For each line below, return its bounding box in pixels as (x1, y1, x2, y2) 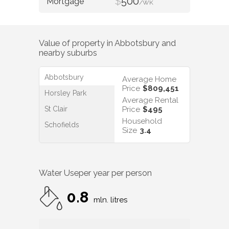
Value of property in (39, 38, 114, 49)
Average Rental (122, 95, 178, 105)
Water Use (39, 168, 79, 178)
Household (122, 116, 162, 126)
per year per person (79, 168, 152, 178)
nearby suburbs (39, 48, 97, 58)
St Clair (44, 104, 67, 113)
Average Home (122, 74, 176, 84)
